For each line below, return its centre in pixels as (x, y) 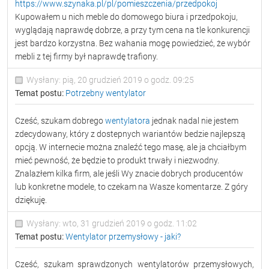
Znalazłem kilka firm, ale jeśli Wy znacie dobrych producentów (129, 174)
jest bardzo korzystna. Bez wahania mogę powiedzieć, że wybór (133, 43)
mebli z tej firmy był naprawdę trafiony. (86, 56)
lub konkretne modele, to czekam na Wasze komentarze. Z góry (131, 187)
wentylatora (128, 121)
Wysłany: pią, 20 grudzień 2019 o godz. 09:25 (109, 80)
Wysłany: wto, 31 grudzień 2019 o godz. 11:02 (111, 223)
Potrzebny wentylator (106, 93)
